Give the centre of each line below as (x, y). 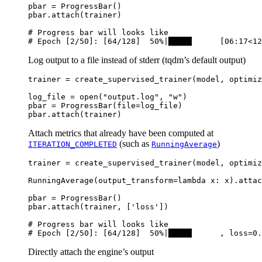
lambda (192, 180)
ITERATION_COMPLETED (73, 144)
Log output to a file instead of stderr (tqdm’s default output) (137, 60)
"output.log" (131, 96)
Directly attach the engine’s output (91, 251)
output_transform (136, 180)
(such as (134, 143)
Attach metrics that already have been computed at (121, 133)
